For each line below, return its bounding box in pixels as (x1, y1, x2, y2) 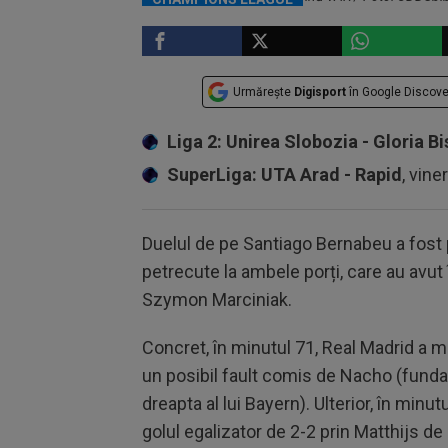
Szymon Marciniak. (142, 289, 292, 310)
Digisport (294, 85, 346, 99)
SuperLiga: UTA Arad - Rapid (167, 164, 402, 185)
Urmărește (233, 85, 294, 99)
